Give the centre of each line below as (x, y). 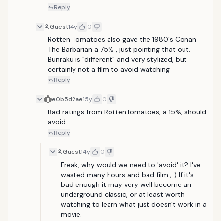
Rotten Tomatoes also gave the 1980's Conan (122, 39)
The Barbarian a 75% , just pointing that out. (119, 49)
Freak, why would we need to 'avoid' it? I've (131, 165)
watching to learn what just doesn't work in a (134, 204)
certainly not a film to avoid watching (109, 69)
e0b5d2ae (67, 99)
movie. (71, 214)
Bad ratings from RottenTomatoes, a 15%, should (127, 112)
